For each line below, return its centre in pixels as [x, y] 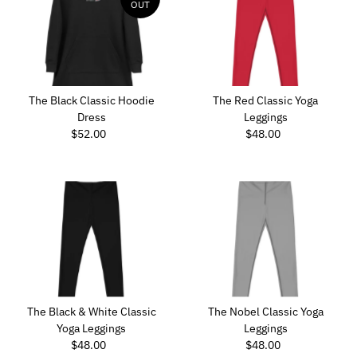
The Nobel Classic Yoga [265, 311]
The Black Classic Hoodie [91, 101]
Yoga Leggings [92, 328]
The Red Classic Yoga [266, 101]
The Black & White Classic [91, 311]
